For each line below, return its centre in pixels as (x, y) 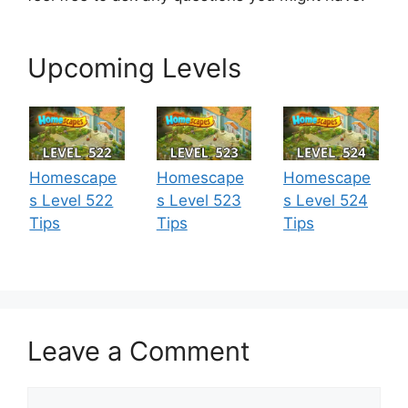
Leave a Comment (139, 351)
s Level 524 (326, 201)
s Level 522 (71, 201)
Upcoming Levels (134, 68)
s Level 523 (199, 201)
